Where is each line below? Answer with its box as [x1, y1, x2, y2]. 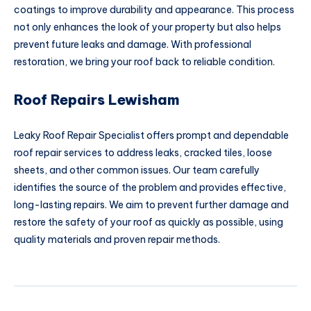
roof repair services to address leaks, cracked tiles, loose [14, 146, 272, 160]
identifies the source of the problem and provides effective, [14, 181, 286, 194]
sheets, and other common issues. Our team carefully [14, 164, 260, 177]
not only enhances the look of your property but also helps [14, 21, 281, 34]
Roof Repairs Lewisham [14, 90, 180, 108]
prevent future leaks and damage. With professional [14, 38, 251, 51]
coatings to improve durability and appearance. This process [14, 3, 294, 17]
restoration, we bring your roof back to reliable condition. [14, 56, 275, 69]
